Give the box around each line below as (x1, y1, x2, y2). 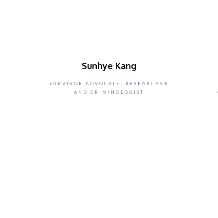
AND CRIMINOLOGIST (74, 90, 144, 95)
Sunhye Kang (82, 60, 136, 71)
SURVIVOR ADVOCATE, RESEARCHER (49, 81, 169, 86)
